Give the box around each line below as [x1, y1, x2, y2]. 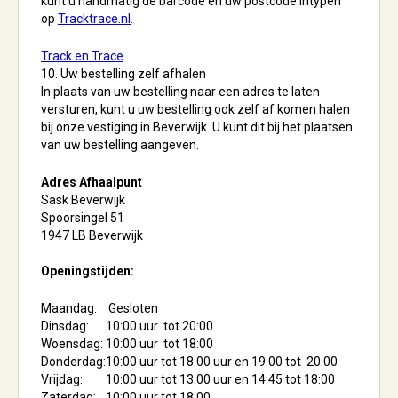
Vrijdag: [41, 372, 83, 386]
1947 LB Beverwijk [41, 228, 143, 243]
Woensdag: [41, 337, 103, 351]
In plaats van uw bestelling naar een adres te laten [41, 84, 320, 99]
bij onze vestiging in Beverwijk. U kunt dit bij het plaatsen [41, 120, 353, 134]
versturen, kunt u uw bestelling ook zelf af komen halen [41, 102, 350, 116]
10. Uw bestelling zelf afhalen [41, 67, 206, 81]
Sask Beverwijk [41, 193, 125, 207]
